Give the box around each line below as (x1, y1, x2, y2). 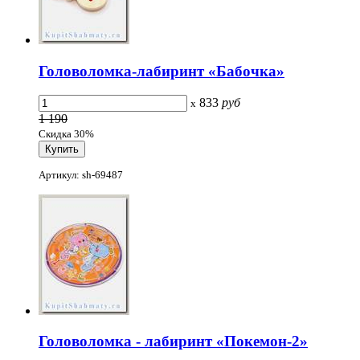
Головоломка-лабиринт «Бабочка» (39, 62, 284, 80)
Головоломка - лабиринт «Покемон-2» (39, 333, 308, 350)
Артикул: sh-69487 (39, 168, 123, 181)
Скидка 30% (39, 128, 94, 141)
